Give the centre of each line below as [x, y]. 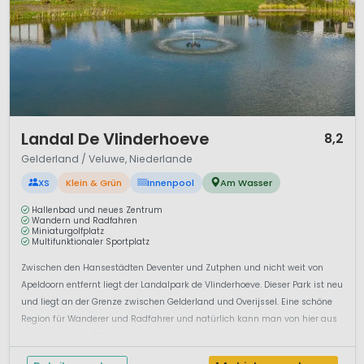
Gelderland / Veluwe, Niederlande [106, 158]
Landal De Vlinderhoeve [115, 139]
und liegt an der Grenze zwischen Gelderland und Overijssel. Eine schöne [176, 302]
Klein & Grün [93, 182]
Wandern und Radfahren [84, 221]
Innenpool [171, 182]
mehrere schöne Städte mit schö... [93, 336]
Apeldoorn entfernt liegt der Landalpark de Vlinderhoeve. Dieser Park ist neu [182, 285]
